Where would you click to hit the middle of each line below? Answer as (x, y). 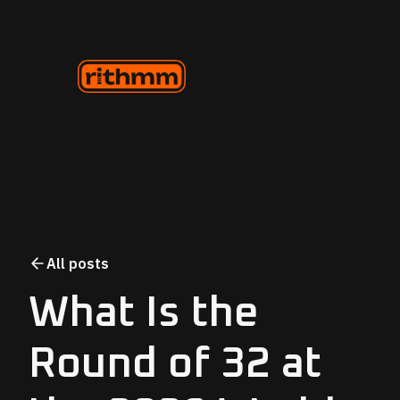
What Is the (144, 313)
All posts (78, 263)
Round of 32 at (175, 364)
